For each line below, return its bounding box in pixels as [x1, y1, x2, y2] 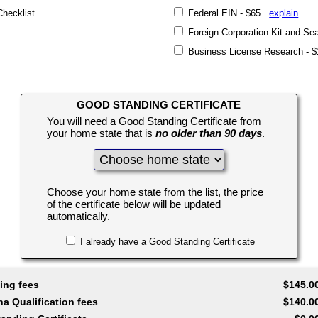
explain [269, 8, 299, 18]
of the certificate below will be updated [46, 198, 221, 210]
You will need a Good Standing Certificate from [46, 115, 261, 127]
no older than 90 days [155, 127, 262, 139]
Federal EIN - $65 [185, 8, 270, 18]
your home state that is [46, 127, 155, 139]
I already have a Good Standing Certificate [77, 236, 255, 247]
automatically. [46, 210, 110, 222]
